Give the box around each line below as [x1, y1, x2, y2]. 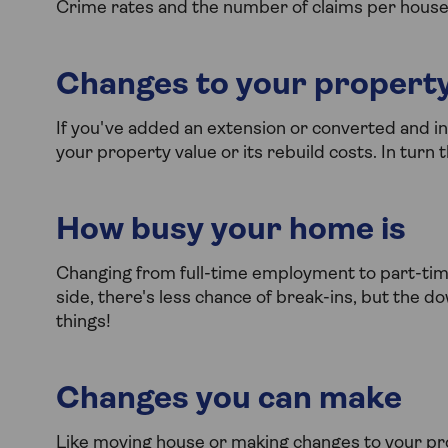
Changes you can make [56, 383, 402, 416]
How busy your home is [56, 214, 406, 247]
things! [56, 312, 111, 332]
